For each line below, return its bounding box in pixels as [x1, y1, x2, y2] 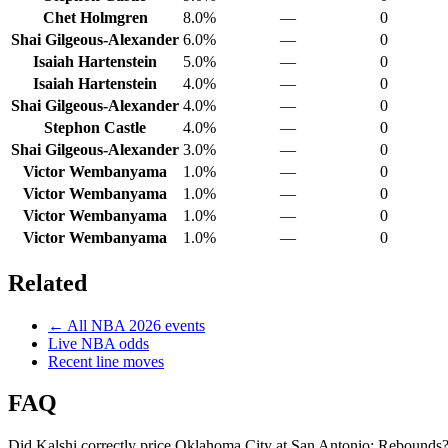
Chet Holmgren [42, 8, 148, 26]
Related [8, 269, 87, 296]
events [161, 316, 205, 334]
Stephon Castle [44, 118, 146, 136]
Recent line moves [48, 352, 164, 370]
